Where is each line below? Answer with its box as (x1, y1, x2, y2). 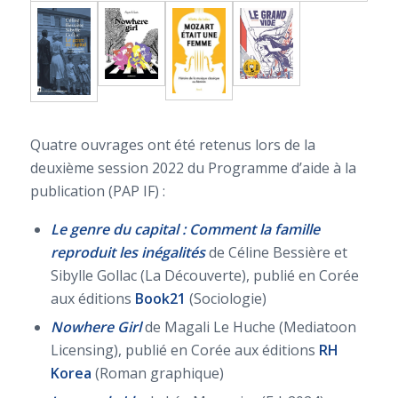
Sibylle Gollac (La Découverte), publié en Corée (50, 265, 359, 285)
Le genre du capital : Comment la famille (50, 219, 320, 239)
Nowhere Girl (50, 316, 141, 337)
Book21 (134, 288, 189, 308)
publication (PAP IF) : (29, 181, 165, 202)
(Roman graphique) (91, 362, 224, 383)
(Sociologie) (188, 288, 267, 308)
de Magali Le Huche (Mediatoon (140, 316, 356, 337)
